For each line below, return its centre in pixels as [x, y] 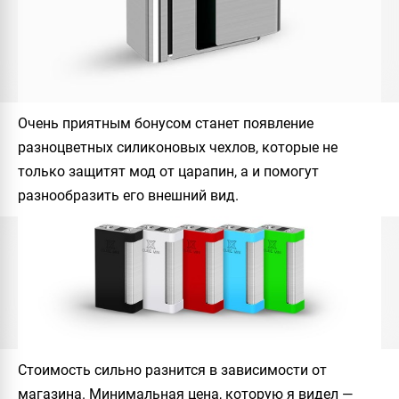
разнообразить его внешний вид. [128, 196]
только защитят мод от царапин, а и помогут [168, 172]
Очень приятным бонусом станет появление [166, 124]
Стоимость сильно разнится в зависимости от [172, 370]
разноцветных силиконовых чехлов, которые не [178, 148]
